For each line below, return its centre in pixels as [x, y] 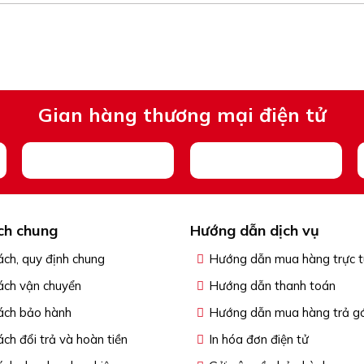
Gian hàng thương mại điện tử [182, 115]
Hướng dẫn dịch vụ [254, 231]
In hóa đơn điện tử [258, 340]
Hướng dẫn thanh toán [272, 286]
